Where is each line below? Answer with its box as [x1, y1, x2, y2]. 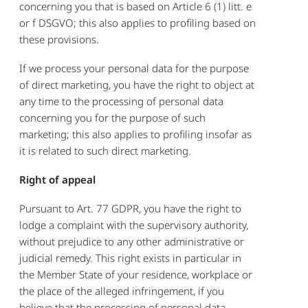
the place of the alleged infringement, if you [19, 283, 225, 298]
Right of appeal [19, 172, 96, 186]
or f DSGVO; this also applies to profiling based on [19, 15, 256, 30]
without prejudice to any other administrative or [19, 234, 245, 248]
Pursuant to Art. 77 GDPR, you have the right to [19, 201, 242, 215]
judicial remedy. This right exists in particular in [19, 250, 242, 265]
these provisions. [19, 32, 100, 46]
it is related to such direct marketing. [19, 143, 192, 157]
